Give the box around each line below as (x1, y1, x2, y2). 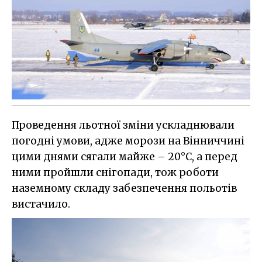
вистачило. (12, 198, 70, 211)
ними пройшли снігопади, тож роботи (12, 166, 219, 180)
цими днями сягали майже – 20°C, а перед (12, 150, 237, 164)
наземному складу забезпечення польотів (12, 182, 237, 195)
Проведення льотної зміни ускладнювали (12, 119, 235, 132)
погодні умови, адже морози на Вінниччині (12, 135, 244, 148)
